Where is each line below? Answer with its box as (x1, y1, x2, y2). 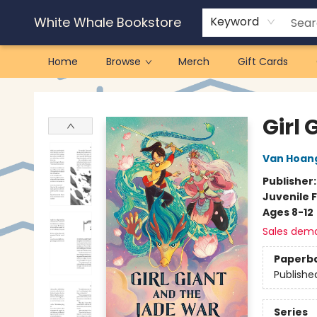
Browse (106, 54, 141, 69)
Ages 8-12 (262, 205, 313, 219)
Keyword (210, 13, 259, 30)
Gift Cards (238, 54, 288, 69)
